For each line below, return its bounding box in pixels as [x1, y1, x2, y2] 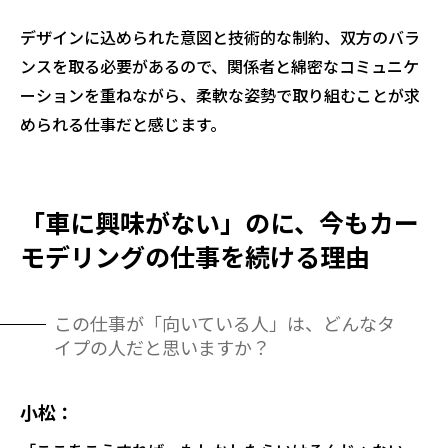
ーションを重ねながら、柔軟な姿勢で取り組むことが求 [20, 82, 420, 107]
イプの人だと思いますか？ [54, 333, 270, 360]
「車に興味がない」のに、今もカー [20, 203, 419, 240]
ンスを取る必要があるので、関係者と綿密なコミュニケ [20, 53, 419, 78]
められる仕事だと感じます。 [20, 111, 226, 136]
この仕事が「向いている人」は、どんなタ [54, 309, 395, 336]
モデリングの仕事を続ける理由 [20, 237, 370, 274]
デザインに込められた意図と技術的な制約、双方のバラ [20, 24, 420, 49]
